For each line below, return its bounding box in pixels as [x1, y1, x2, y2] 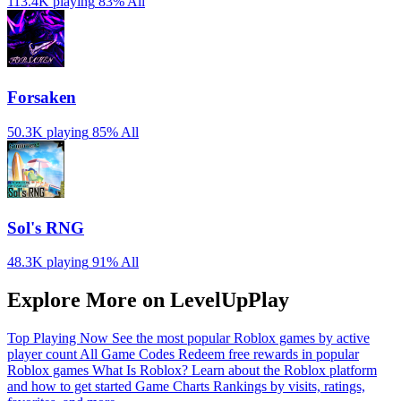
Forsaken [7, 88, 76, 107]
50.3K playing [7, 124, 89, 140]
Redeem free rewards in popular [178, 346, 359, 363]
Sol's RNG [7, 218, 84, 237]
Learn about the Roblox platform [192, 363, 377, 379]
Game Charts [135, 379, 213, 395]
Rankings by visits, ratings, [213, 379, 365, 395]
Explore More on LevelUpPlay [7, 288, 289, 312]
